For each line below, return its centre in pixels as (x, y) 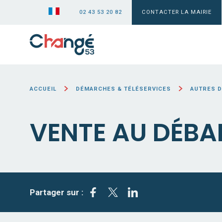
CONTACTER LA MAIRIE (177, 12)
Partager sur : (56, 192)
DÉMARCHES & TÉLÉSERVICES (124, 89)
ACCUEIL (43, 89)
